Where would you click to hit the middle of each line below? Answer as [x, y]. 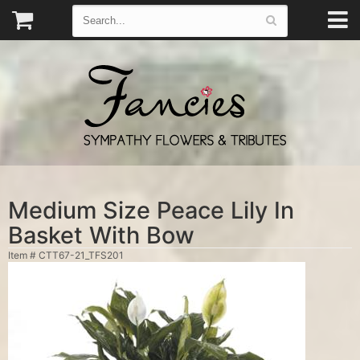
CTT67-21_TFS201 [81, 255]
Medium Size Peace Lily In [151, 210]
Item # [23, 255]
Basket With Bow [101, 235]
